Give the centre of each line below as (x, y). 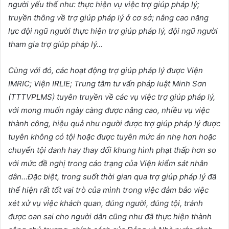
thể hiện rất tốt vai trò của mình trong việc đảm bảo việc (108, 190)
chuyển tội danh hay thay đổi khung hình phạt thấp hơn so (112, 150)
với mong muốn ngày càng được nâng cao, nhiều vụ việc (109, 110)
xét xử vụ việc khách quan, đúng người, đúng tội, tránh (106, 203)
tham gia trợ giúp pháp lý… (55, 44)
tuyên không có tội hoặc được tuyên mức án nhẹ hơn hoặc (112, 137)
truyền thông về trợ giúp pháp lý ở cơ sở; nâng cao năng (108, 18)
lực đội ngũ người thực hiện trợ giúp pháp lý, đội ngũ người (113, 31)
